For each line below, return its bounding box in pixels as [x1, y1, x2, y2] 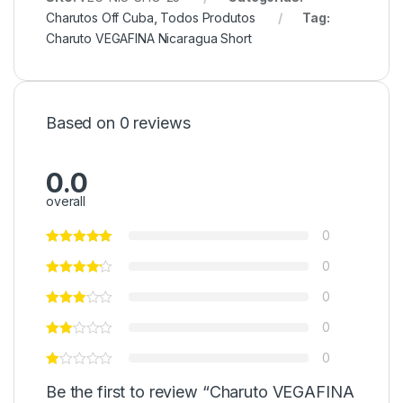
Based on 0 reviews [46, 112, 191, 132]
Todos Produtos [160, 9, 255, 25]
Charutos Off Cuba [46, 9, 154, 25]
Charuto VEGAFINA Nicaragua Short [46, 30, 252, 46]
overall [46, 193, 86, 210]
